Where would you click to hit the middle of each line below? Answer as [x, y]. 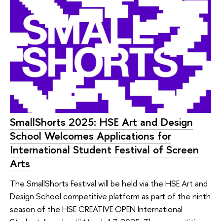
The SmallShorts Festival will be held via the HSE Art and [109, 183]
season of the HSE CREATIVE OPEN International [96, 209]
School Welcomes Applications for [91, 136]
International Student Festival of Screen [104, 150]
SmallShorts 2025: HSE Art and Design [101, 122]
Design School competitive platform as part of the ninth [110, 196]
